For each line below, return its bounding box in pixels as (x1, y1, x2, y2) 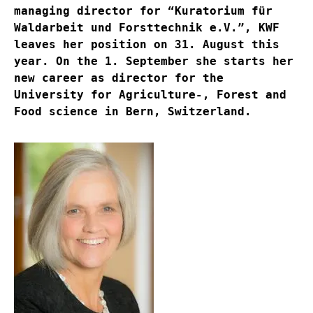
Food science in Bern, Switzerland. (14, 105, 252, 119)
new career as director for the (14, 71, 224, 85)
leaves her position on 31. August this (14, 38, 279, 52)
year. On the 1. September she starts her (14, 54, 293, 68)
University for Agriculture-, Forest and (14, 88, 286, 102)
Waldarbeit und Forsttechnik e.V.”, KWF (14, 21, 279, 35)
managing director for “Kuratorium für (14, 4, 272, 18)
